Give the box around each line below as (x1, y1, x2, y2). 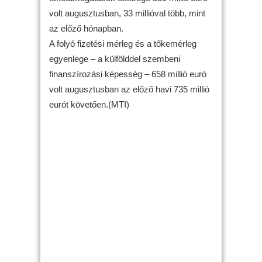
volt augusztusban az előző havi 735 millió (49, 84, 209, 94)
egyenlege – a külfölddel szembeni (49, 53, 180, 64)
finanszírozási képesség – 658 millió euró (49, 68, 206, 79)
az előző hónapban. (49, 23, 123, 33)
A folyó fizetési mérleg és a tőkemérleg (49, 38, 196, 49)
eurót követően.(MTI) (49, 99, 129, 109)
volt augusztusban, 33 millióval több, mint (49, 8, 205, 18)
